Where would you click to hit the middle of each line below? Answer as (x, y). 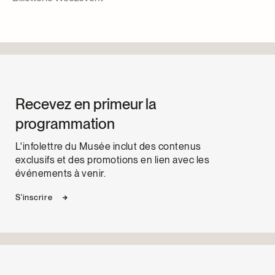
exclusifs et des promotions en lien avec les (113, 160)
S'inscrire (34, 197)
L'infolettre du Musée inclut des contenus (108, 146)
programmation (65, 123)
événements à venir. (61, 173)
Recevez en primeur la (86, 104)
